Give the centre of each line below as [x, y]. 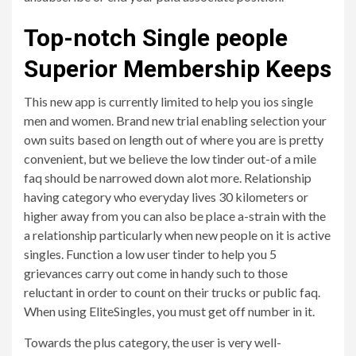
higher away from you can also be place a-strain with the [175, 216]
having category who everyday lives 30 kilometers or [166, 197]
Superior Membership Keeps [178, 69]
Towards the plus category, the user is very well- [153, 342]
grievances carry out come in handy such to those [156, 273]
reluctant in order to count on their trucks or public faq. [172, 292]
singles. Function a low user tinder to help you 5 [150, 254]
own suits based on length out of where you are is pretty [174, 139]
